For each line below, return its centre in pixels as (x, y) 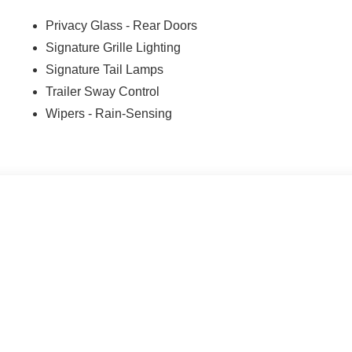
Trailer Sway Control (103, 91)
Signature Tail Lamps (105, 69)
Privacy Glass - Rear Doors (122, 25)
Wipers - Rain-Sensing (109, 113)
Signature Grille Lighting (114, 47)
